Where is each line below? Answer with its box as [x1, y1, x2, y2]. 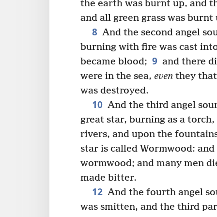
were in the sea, [80, 70, 154, 82]
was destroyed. [80, 85, 149, 96]
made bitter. [80, 172, 137, 184]
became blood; [80, 56, 147, 67]
